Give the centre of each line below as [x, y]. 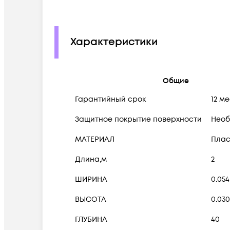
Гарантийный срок [110, 99]
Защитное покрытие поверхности [138, 119]
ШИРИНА [91, 179]
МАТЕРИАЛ [95, 139]
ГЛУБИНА [91, 219]
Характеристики [114, 42]
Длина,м [91, 159]
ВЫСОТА [91, 199]
